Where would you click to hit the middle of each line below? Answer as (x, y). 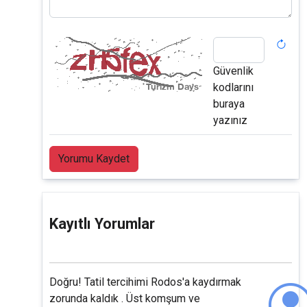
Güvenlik (233, 71)
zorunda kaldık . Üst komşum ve (125, 299)
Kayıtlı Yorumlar (102, 224)
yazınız (230, 121)
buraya (229, 104)
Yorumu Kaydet (94, 159)
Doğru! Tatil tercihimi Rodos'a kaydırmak (145, 282)
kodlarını (233, 88)
